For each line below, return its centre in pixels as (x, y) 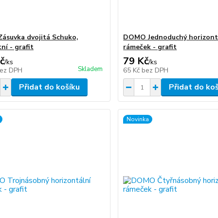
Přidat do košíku (49, 87)
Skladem (91, 69)
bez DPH (155, 70)
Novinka (138, 119)
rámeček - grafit (150, 47)
